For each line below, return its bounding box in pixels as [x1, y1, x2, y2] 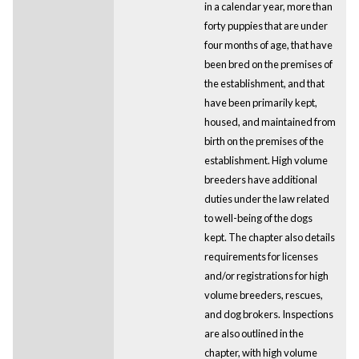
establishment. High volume [204, 153, 328, 167]
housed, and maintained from [204, 115, 336, 128]
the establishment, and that [204, 76, 325, 90]
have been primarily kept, [204, 95, 317, 109]
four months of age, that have [204, 38, 333, 51]
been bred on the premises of [204, 57, 333, 71]
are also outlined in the [204, 326, 304, 340]
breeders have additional [204, 172, 317, 186]
